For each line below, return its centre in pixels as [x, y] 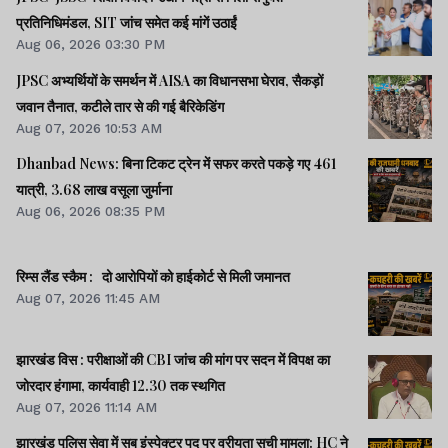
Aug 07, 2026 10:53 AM [89, 127]
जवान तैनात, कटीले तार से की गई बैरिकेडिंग [120, 106]
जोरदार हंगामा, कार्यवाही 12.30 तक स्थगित [120, 386]
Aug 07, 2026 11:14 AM [86, 407]
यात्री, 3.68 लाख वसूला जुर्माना [94, 189]
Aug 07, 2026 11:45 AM [88, 297]
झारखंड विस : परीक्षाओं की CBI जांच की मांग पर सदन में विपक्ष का [51, 360]
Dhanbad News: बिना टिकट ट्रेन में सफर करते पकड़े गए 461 [176, 163]
